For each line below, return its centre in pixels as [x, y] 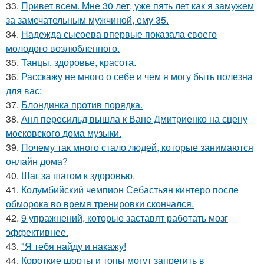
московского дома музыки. [64, 133]
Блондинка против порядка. [82, 105]
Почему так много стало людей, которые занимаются [137, 147]
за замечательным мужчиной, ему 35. [87, 20]
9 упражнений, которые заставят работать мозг [125, 218]
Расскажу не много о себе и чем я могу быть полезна [137, 77]
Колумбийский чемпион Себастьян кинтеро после [130, 190]
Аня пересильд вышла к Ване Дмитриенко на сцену [134, 119]
